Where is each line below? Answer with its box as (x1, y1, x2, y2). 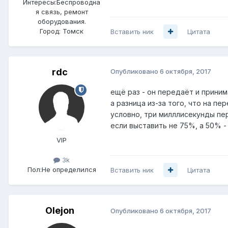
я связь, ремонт (35, 7, 88, 16)
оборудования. (37, 17, 86, 25)
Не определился (41, 165, 96, 174)
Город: (40, 26, 61, 35)
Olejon (45, 205, 74, 216)
